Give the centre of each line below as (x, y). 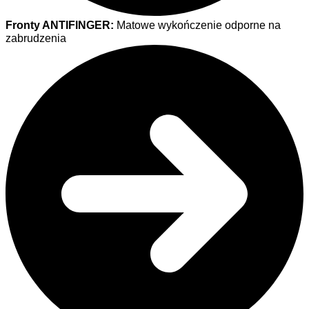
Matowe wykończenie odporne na (197, 25)
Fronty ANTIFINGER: (60, 25)
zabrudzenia (36, 38)
